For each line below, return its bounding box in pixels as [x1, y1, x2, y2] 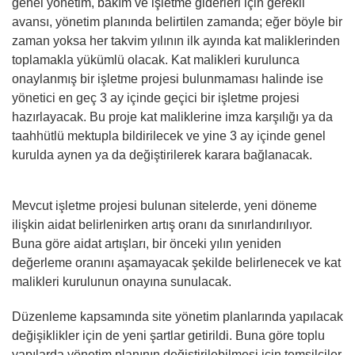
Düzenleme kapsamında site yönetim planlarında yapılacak [12, 309, 343, 323]
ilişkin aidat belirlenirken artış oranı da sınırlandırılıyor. [12, 217, 312, 231]
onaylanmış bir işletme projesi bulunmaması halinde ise [12, 71, 323, 86]
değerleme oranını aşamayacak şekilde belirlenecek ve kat [12, 255, 341, 269]
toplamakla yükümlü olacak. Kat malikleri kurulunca [12, 52, 300, 67]
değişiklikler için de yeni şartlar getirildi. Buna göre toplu [12, 328, 325, 342]
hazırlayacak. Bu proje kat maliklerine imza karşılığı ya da [12, 109, 333, 124]
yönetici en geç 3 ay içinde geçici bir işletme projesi [12, 90, 300, 105]
